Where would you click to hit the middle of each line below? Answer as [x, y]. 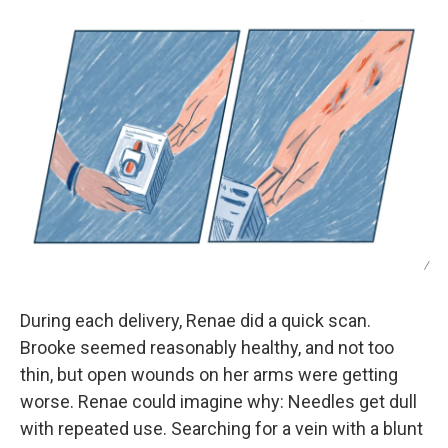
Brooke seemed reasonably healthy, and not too [207, 348]
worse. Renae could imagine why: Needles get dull [218, 402]
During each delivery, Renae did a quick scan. [195, 321]
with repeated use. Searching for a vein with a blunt [221, 429]
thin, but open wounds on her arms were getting [209, 375]
